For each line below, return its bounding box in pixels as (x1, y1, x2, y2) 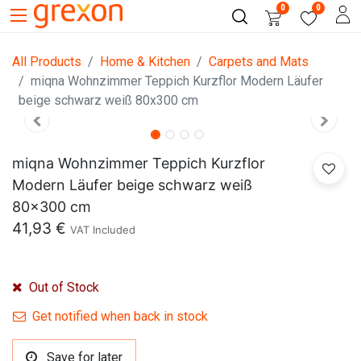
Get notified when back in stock (29, 308, 208, 324)
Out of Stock (26, 280, 99, 295)
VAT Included (70, 223, 135, 236)
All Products (12, 54, 81, 69)
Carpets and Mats (209, 54, 309, 69)
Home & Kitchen (100, 54, 190, 69)
